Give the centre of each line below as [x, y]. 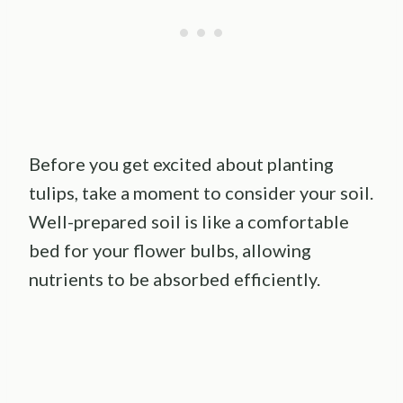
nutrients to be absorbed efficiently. [175, 279]
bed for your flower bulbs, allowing [170, 251]
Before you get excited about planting [181, 164]
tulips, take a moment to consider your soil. [201, 193]
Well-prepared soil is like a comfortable [189, 222]
